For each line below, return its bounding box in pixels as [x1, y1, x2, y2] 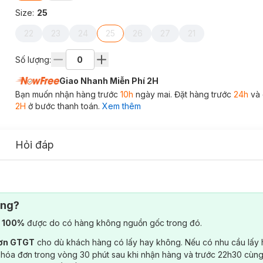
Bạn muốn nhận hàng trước [15, 89, 120, 99]
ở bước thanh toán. [25, 101, 100, 111]
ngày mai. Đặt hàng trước [133, 89, 234, 99]
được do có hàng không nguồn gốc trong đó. [25, 218, 202, 228]
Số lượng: [15, 54, 51, 65]
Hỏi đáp [15, 139, 54, 151]
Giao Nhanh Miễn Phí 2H [59, 76, 159, 86]
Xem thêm [102, 101, 141, 111]
